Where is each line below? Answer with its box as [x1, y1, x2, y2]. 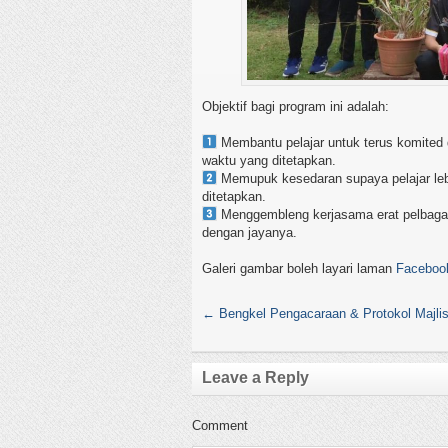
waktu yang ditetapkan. [202, 153, 336, 169]
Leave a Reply [202, 369, 309, 387]
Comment [192, 418, 248, 434]
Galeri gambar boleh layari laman [202, 261, 396, 277]
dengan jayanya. [202, 225, 297, 241]
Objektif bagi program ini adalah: [202, 99, 389, 115]
